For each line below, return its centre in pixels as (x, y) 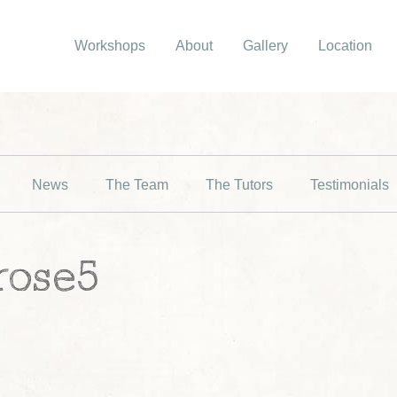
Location (345, 46)
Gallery (265, 46)
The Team (136, 185)
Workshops (110, 46)
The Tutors (239, 185)
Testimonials (349, 185)
